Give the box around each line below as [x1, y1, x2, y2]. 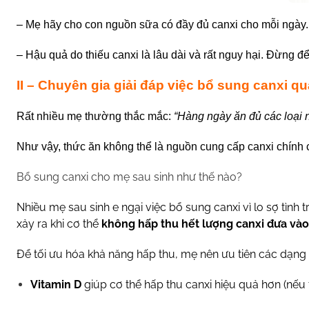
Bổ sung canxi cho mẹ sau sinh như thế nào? [17, 170, 245, 183]
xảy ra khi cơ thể [17, 217, 101, 230]
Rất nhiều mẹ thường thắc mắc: [17, 110, 174, 122]
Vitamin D [30, 278, 81, 291]
